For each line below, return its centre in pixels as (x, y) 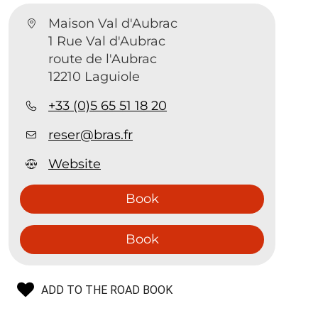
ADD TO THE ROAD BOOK (107, 290)
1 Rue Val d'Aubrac (107, 41)
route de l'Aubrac (103, 59)
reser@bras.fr (91, 135)
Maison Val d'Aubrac (113, 23)
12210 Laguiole (94, 77)
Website (75, 164)
